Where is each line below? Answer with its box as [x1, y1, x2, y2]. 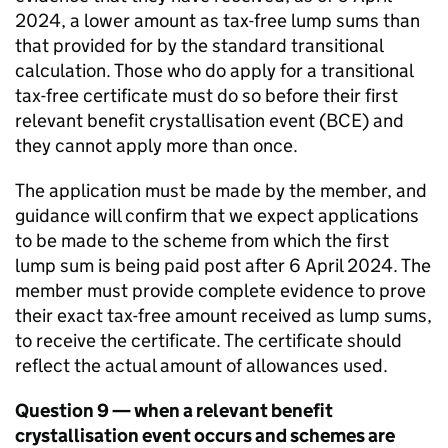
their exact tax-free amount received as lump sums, [15, 304, 432, 327]
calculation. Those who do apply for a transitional [15, 59, 413, 82]
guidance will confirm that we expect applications [15, 204, 419, 227]
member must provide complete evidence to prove [15, 279, 426, 302]
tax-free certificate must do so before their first [15, 84, 398, 107]
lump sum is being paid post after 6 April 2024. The [15, 254, 431, 277]
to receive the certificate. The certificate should [15, 329, 402, 352]
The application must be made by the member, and [15, 179, 427, 202]
